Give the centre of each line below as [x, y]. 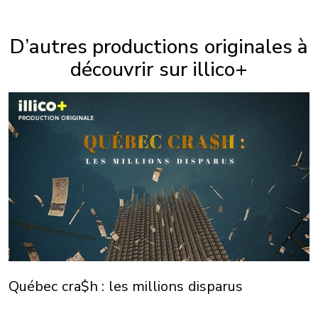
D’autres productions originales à [159, 46]
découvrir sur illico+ [159, 69]
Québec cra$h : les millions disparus [126, 287]
